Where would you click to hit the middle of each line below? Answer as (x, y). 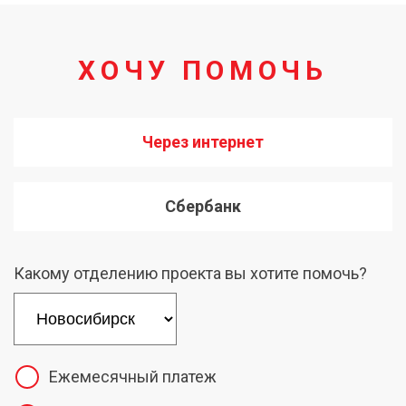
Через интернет (203, 142)
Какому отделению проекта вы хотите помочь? (190, 273)
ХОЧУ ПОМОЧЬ (203, 70)
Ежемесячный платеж (133, 377)
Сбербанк (203, 206)
